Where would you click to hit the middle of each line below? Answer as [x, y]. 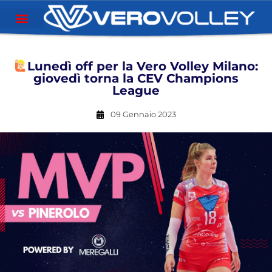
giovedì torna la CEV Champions [136, 78]
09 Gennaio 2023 [143, 114]
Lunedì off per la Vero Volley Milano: [143, 66]
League [136, 90]
